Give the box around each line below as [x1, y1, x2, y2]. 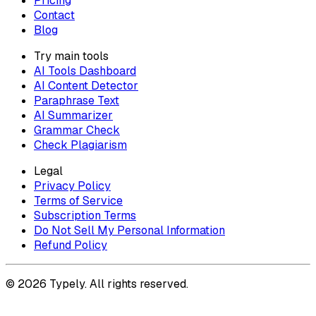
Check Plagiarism [34, 138, 127, 153]
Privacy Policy [34, 178, 111, 194]
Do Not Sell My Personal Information [34, 223, 225, 238]
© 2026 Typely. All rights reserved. [6, 276, 188, 292]
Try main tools [34, 49, 109, 64]
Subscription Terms [34, 208, 136, 224]
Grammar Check [34, 123, 120, 138]
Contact [34, 8, 75, 23]
